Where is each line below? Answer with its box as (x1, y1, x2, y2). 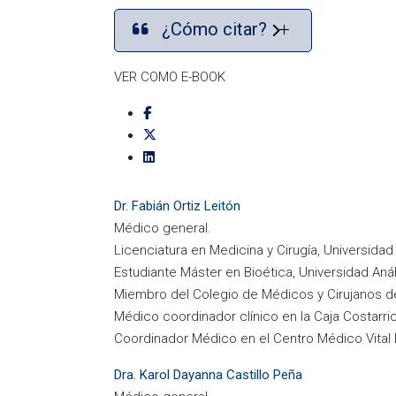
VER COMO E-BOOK (114, 69, 225, 85)
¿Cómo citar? (162, 19, 271, 40)
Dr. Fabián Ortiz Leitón (114, 198, 240, 214)
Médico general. (114, 220, 211, 236)
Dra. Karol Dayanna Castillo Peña (114, 367, 302, 383)
